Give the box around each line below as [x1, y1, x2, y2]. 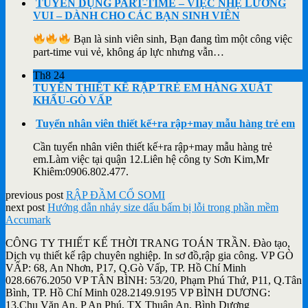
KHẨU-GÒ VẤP [33, 93, 112, 106]
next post [5, 201, 47, 213]
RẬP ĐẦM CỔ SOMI [66, 188, 165, 201]
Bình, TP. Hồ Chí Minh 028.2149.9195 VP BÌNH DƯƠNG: [5, 286, 270, 298]
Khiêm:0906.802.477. [33, 165, 129, 177]
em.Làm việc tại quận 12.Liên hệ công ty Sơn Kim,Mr [33, 153, 269, 165]
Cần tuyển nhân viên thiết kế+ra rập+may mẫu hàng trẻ [33, 140, 272, 153]
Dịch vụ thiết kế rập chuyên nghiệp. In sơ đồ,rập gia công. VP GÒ [5, 249, 294, 261]
